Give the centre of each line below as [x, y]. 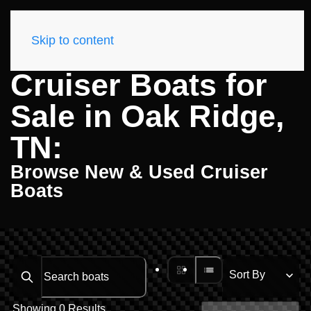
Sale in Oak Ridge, [148, 116]
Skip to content [73, 40]
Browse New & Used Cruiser [139, 172]
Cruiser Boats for [139, 85]
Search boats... [54, 285]
